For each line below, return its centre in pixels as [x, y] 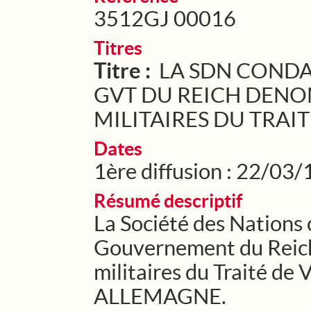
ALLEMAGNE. [160, 296]
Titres [118, 48]
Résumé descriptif [168, 201]
